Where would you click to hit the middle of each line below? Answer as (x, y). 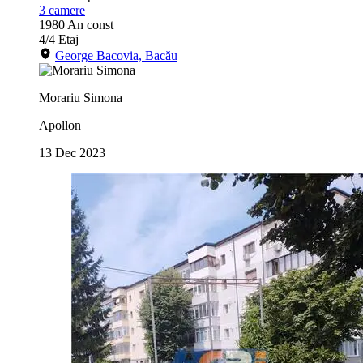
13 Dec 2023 (72, 153)
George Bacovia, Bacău (116, 56)
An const (90, 25)
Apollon (60, 126)
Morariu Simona (81, 98)
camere (67, 11)
